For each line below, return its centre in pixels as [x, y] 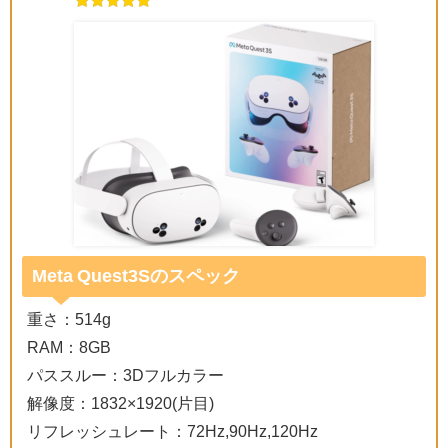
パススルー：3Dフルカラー [125, 375]
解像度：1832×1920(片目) [120, 403]
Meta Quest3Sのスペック [136, 276]
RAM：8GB [69, 347]
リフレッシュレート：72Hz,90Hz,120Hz [172, 431]
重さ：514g [69, 319]
